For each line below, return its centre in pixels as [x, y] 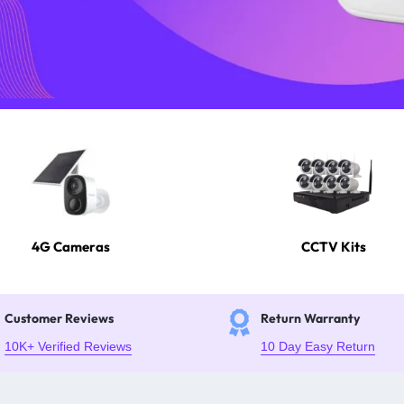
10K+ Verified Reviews [68, 347]
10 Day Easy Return [317, 347]
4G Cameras [71, 247]
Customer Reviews [59, 319]
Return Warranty [310, 319]
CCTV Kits [333, 247]
